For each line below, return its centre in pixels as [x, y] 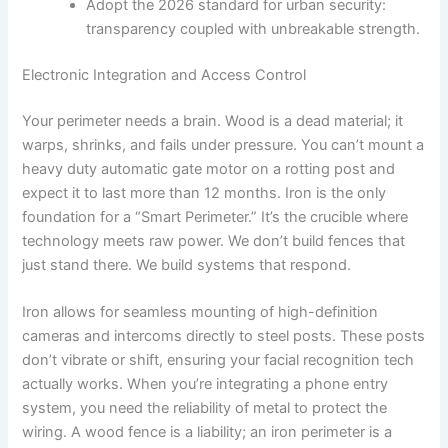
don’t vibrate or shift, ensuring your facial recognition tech [218, 360]
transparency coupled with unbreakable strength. [253, 29]
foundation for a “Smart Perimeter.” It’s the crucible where [215, 216]
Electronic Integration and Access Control [164, 74]
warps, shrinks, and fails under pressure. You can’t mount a [223, 144]
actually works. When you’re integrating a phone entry [205, 384]
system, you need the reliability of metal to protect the [205, 408]
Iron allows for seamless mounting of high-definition [200, 312]
